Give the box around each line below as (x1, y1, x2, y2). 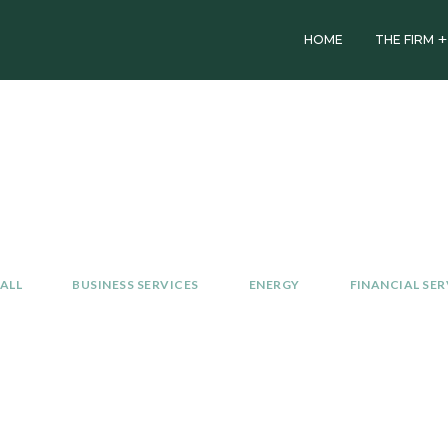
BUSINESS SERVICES (72, 277, 199, 292)
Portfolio (50, 135, 221, 189)
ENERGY (248, 277, 300, 292)
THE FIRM (375, 32, 434, 47)
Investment (50, 87, 269, 141)
